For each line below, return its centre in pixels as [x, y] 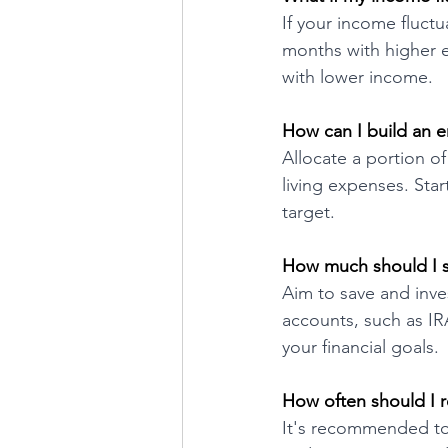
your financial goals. [360, 347]
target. [308, 212]
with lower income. [357, 77]
